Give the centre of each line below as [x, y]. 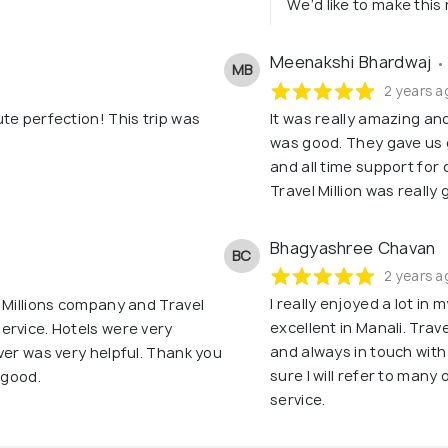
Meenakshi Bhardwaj [353, 62]
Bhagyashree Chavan [353, 248]
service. [298, 400]
